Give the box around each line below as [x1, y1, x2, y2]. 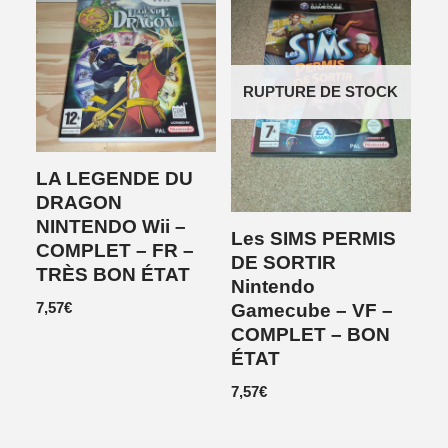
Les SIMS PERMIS [231, 228, 396, 250]
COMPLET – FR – [36, 240, 195, 262]
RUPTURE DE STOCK [243, 83, 399, 101]
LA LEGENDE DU [36, 168, 194, 190]
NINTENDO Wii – [36, 216, 187, 238]
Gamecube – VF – [231, 300, 393, 322]
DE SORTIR [231, 252, 336, 274]
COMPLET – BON [231, 324, 390, 346]
